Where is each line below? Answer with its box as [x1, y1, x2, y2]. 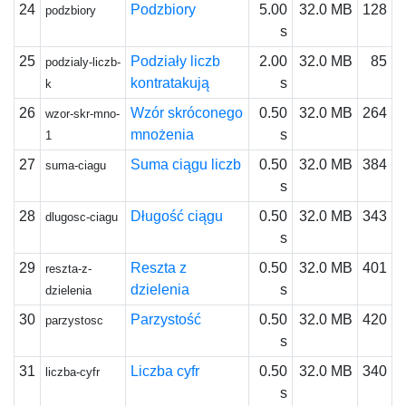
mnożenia [130, 127, 194, 142]
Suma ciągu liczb [130, 157, 241, 172]
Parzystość [130, 312, 201, 327]
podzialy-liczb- [44, 55, 121, 69]
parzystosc [44, 314, 103, 327]
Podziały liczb [130, 53, 220, 69]
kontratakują [130, 75, 209, 91]
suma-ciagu [44, 159, 106, 172]
